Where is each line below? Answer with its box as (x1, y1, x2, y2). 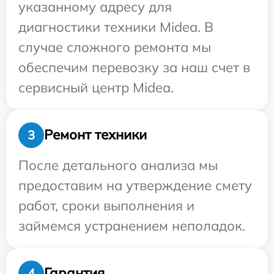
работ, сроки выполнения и (18, 196, 194, 214)
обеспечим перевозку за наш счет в (18, 58, 250, 76)
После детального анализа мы (18, 156, 218, 174)
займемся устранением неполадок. (18, 217, 245, 234)
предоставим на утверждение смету (18, 176, 252, 194)
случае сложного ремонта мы (18, 38, 211, 56)
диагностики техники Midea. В (18, 18, 213, 35)
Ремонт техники (44, 126, 147, 144)
